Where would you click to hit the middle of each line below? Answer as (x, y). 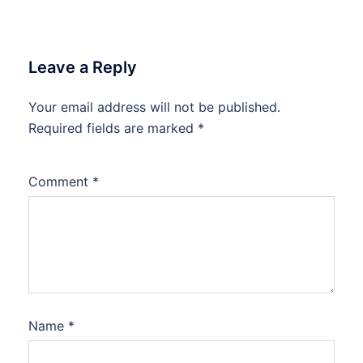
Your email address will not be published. (154, 107)
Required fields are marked (113, 128)
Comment (60, 181)
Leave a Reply (83, 67)
